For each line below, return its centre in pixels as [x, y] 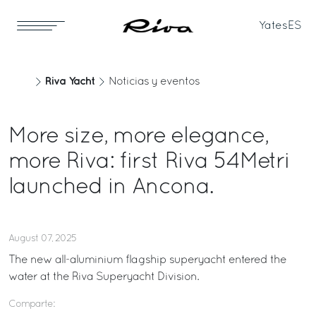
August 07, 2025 [42, 239]
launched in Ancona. [111, 188]
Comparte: [31, 304]
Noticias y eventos [154, 82]
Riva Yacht [70, 81]
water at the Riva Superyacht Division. [104, 277]
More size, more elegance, [138, 137]
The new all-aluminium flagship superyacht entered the [147, 260]
